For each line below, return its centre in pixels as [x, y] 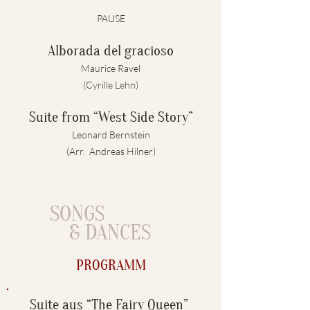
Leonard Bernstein [111, 135]
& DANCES [100, 232]
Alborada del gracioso [111, 51]
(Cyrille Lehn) [111, 85]
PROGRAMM [111, 265]
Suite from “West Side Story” [111, 117]
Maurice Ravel [111, 68]
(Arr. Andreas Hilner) [111, 151]
